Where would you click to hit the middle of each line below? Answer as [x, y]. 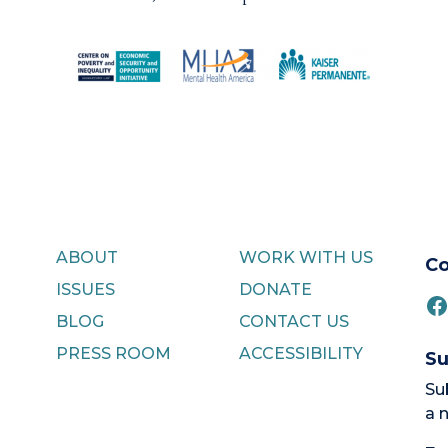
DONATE [275, 289]
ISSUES [85, 289]
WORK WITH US [305, 257]
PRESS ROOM [113, 353]
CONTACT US [293, 321]
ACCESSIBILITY [300, 353]
